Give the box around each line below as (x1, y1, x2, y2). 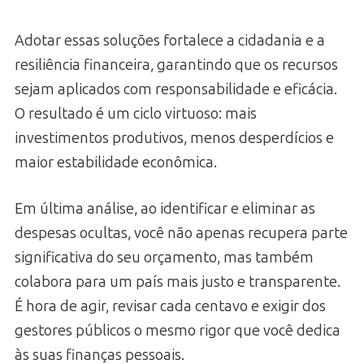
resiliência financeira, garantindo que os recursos (15, 56, 338, 75)
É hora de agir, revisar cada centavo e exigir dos (15, 297, 326, 316)
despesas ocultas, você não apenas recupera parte (15, 224, 348, 243)
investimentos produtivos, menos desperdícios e (15, 129, 334, 148)
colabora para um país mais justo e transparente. (15, 273, 340, 292)
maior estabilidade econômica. (15, 154, 217, 172)
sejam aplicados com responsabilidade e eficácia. (15, 80, 337, 99)
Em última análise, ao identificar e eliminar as (15, 200, 315, 219)
